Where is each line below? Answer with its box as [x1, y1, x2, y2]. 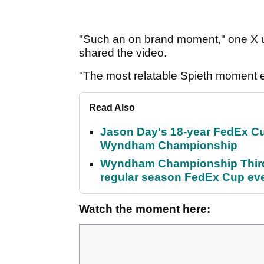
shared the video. [79, 47, 170, 60]
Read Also [89, 103, 135, 113]
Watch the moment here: [79, 203, 210, 216]
